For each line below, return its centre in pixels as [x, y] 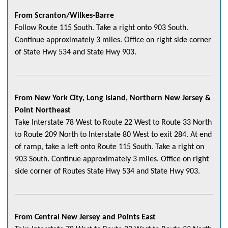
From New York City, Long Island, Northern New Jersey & [113, 98]
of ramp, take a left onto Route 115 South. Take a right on [109, 147]
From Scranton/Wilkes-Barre [64, 16]
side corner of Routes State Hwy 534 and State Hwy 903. [107, 172]
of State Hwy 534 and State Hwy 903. [76, 53]
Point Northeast [43, 111]
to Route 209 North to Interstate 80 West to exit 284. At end [113, 135]
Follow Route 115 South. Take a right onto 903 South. [102, 28]
